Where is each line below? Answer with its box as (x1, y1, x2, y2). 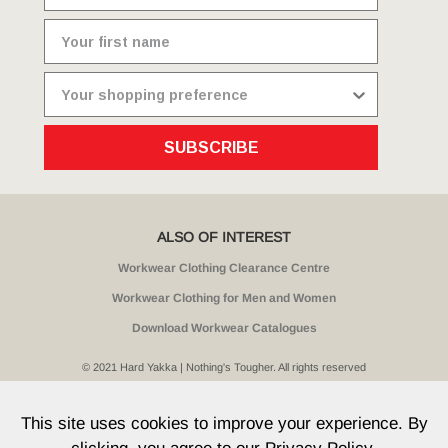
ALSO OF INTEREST (157, 229, 291, 245)
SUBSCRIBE (163, 138, 259, 156)
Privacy (125, 393, 163, 405)
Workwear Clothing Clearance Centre (118, 261, 330, 275)
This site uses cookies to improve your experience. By (20, 414, 428, 433)
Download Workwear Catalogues (131, 321, 317, 335)
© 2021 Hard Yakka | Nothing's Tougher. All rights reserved (82, 361, 366, 373)
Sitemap (43, 393, 83, 405)
